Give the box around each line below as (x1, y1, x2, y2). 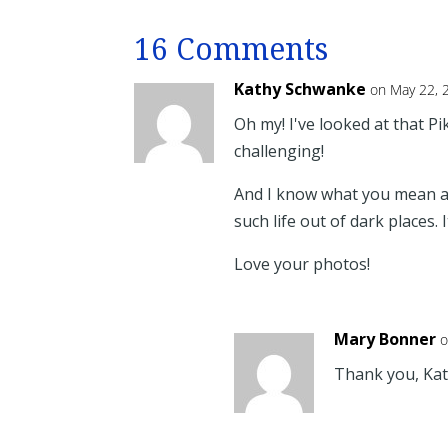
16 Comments (134, 32, 329, 68)
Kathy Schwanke (234, 78, 367, 101)
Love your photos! (234, 253, 371, 276)
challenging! (234, 140, 325, 163)
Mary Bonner (334, 328, 437, 351)
